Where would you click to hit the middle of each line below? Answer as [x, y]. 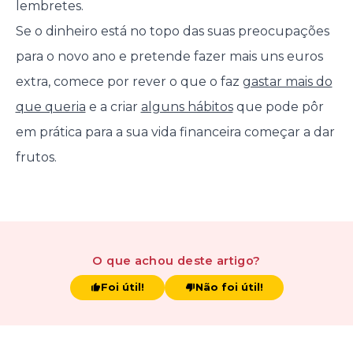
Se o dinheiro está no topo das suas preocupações [172, 31]
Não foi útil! [229, 287]
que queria [50, 107]
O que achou [133, 261]
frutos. [36, 157]
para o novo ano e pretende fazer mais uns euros [169, 56]
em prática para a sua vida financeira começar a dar [175, 132]
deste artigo [214, 261]
